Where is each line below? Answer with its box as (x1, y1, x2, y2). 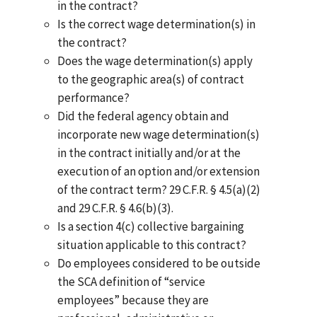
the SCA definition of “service (57, 274, 205, 290)
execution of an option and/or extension (57, 163, 260, 180)
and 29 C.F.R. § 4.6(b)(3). (57, 200, 173, 217)
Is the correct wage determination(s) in (57, 16, 255, 33)
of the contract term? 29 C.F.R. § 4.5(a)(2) (57, 182, 260, 198)
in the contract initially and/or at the (57, 145, 241, 161)
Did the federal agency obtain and (57, 108, 229, 125)
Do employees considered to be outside (57, 255, 260, 272)
